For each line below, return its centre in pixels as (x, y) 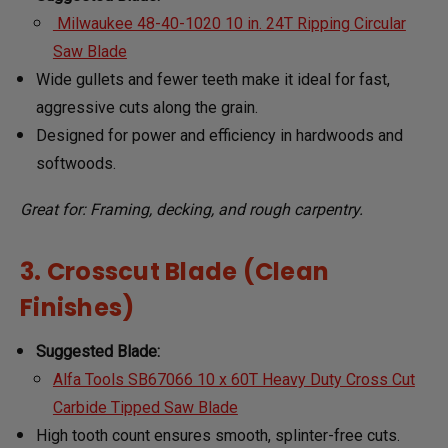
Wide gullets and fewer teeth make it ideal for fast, (213, 79)
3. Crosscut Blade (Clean (174, 271)
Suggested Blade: (98, 351)
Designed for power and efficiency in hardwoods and (220, 135)
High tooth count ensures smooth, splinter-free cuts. (218, 435)
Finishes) (77, 307)
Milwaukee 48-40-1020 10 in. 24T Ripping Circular (229, 23)
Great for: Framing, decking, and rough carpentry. (191, 209)
